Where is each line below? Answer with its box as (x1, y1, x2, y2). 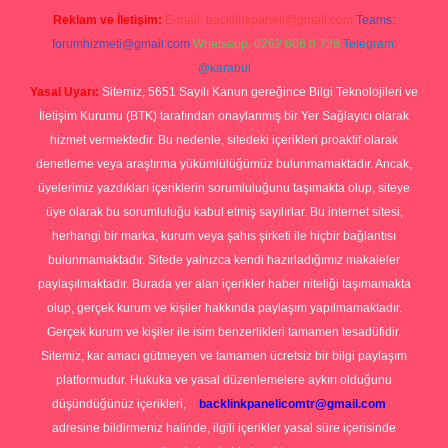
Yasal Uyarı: (30, 85, 99, 99)
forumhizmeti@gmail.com (51, 37, 190, 51)
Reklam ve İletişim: (53, 13, 162, 27)
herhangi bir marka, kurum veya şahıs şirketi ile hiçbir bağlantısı (52, 229, 396, 243)
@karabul (197, 61, 251, 75)
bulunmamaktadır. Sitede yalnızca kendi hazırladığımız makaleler (48, 253, 400, 267)
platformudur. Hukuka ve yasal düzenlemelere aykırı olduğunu (56, 373, 392, 387)
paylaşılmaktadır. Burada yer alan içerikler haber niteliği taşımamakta (37, 277, 411, 291)
